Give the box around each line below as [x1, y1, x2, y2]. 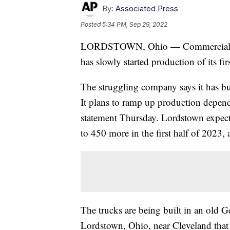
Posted [81, 21, 102, 29]
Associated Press [116, 4, 178, 14]
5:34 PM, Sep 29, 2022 [102, 21, 167, 29]
